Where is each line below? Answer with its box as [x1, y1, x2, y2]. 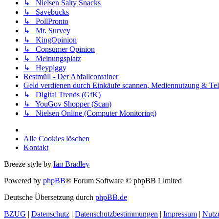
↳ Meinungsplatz [23, 54, 81, 63]
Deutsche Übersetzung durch [4, 193, 95, 201]
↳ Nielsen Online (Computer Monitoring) [23, 109, 156, 117]
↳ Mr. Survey [23, 26, 70, 35]
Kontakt [23, 143, 48, 152]
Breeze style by [4, 159, 53, 168]
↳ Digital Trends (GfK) [23, 90, 101, 99]
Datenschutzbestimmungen [75, 209, 158, 218]
